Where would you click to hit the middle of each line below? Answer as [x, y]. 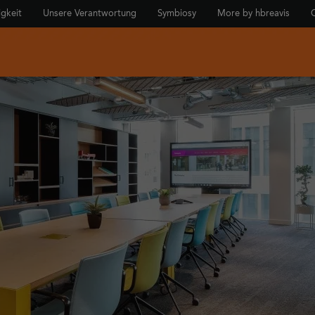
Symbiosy [176, 14]
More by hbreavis [253, 14]
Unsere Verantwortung [89, 14]
